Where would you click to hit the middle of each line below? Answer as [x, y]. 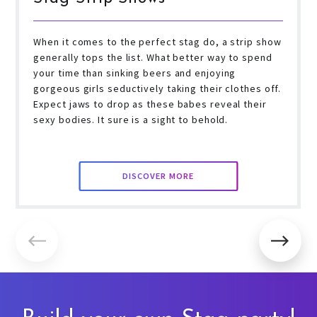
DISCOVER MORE [158, 176]
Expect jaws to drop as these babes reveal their [150, 104]
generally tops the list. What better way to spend [153, 58]
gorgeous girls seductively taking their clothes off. [157, 89]
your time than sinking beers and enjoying [135, 73]
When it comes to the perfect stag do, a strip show [157, 42]
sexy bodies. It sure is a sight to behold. [131, 120]
